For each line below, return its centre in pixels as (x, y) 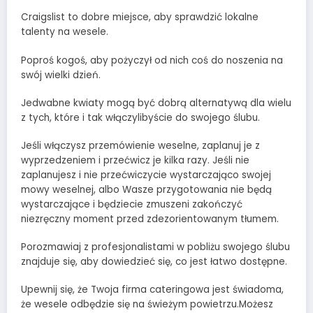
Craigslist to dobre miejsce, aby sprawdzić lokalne (140, 17)
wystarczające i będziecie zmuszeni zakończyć (132, 204)
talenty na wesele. (65, 32)
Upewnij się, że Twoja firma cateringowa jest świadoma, (152, 290)
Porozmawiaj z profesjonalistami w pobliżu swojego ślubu (155, 247)
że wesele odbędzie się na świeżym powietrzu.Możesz (147, 305)
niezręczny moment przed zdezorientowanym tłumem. (150, 219)
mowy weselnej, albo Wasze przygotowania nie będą (146, 189)
